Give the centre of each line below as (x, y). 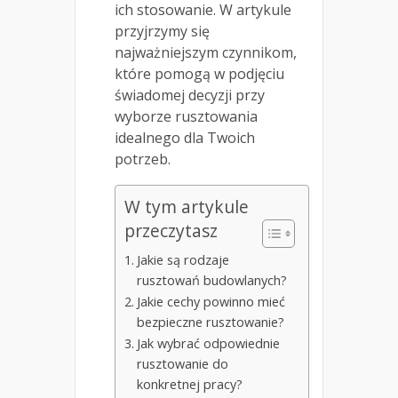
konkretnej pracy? (189, 385)
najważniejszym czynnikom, (206, 53)
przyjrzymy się (162, 32)
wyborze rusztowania (186, 117)
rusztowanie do (182, 364)
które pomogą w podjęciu (199, 74)
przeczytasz (171, 231)
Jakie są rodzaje (183, 260)
